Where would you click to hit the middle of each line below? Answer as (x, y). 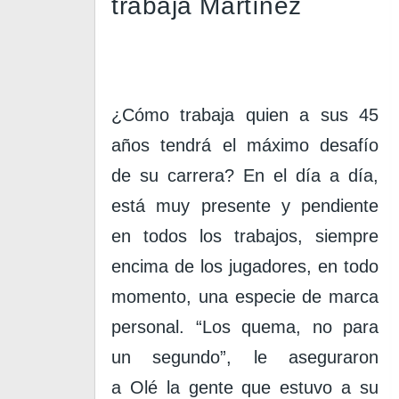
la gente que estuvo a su (273, 387)
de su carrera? (173, 175)
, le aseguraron (303, 357)
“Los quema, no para (287, 327)
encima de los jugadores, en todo (245, 266)
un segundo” (169, 357)
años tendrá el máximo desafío (245, 145)
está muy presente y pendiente (245, 206)
